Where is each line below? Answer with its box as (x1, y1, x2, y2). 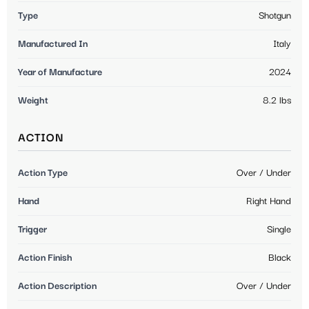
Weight (18, 94, 48, 106)
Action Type (18, 167, 68, 179)
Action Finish (18, 252, 72, 263)
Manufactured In (18, 38, 88, 50)
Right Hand (246, 195, 291, 207)
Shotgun (259, 10, 291, 21)
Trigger (18, 223, 47, 235)
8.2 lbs (263, 94, 291, 106)
